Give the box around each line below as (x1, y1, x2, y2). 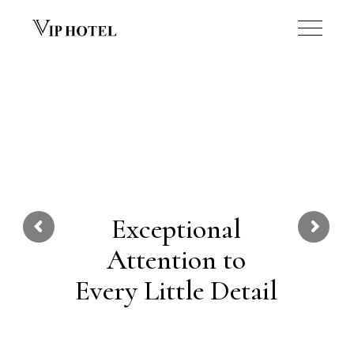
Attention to (106, 243, 246, 277)
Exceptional (111, 212, 241, 246)
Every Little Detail (74, 273, 277, 307)
